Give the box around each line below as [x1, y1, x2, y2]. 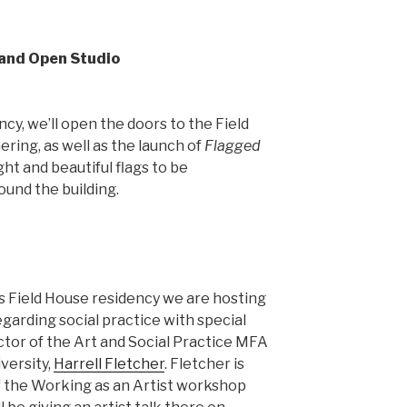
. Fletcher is [164, 355, 244, 373]
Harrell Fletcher [54, 355, 164, 373]
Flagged [204, 137, 261, 155]
